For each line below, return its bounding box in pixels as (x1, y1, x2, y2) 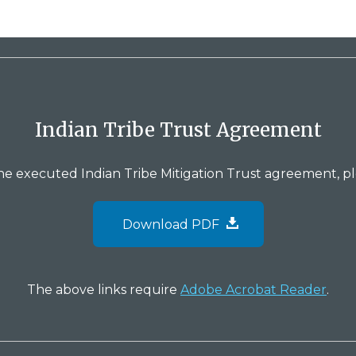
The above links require (27, 282, 180, 297)
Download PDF (122, 217, 222, 232)
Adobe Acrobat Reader (180, 282, 327, 297)
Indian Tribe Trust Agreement (34, 118, 322, 142)
